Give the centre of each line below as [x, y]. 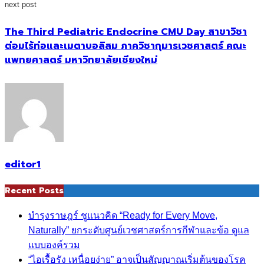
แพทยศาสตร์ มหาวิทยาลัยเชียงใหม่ [81, 60]
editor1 [23, 165]
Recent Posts [34, 191]
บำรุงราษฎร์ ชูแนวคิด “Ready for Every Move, [123, 215]
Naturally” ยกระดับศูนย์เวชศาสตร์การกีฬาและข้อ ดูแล [139, 230]
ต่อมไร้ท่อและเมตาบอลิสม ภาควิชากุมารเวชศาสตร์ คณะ [126, 46]
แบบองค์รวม [54, 245]
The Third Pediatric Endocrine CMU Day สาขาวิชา [126, 32]
